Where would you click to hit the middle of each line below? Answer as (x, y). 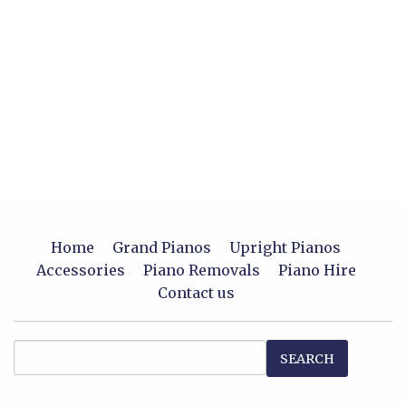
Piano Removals (201, 271)
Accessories (80, 271)
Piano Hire (317, 271)
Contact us (196, 293)
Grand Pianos (162, 248)
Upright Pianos (285, 248)
